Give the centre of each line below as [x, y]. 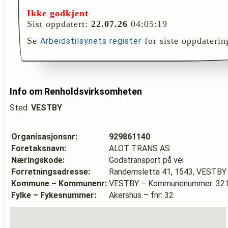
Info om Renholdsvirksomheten [76, 91]
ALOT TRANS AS [139, 148]
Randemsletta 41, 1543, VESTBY [168, 172]
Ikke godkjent [58, 13]
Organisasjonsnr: [44, 137]
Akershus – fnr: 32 [141, 195]
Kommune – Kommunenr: [59, 183]
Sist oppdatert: [59, 24]
